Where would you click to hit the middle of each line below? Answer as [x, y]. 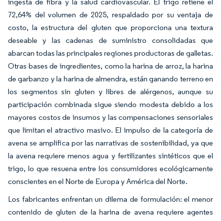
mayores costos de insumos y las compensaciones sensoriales [110, 117]
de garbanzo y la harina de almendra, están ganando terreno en [110, 78]
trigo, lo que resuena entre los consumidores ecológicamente [110, 168]
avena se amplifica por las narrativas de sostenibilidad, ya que [110, 143]
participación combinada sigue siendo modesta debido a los [110, 104]
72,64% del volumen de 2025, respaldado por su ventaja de [110, 14]
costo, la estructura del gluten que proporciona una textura [110, 27]
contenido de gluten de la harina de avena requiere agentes [110, 212]
